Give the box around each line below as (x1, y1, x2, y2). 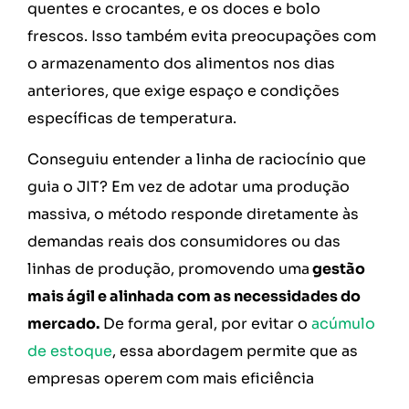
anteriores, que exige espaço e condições (27, 81, 340, 101)
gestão (309, 258, 365, 278)
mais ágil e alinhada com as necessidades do (27, 286, 361, 306)
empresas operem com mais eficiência (27, 368, 318, 388)
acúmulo (311, 313, 375, 333)
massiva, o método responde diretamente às (27, 204, 359, 224)
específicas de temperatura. (27, 109, 240, 129)
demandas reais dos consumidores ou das (27, 231, 341, 251)
